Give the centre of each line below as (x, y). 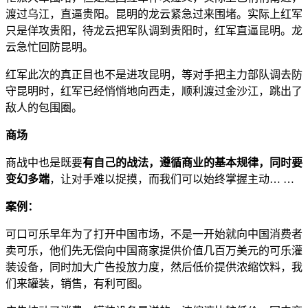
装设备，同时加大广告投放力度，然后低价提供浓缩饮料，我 (154, 267)
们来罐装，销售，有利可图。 (77, 283)
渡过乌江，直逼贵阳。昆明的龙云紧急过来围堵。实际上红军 (154, 14)
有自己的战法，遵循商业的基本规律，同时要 (192, 162)
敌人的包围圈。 (44, 107)
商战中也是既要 (44, 162)
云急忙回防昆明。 (49, 47)
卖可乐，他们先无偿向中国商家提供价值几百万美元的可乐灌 (154, 250)
